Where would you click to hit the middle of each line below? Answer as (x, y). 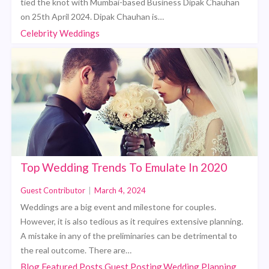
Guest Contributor (53, 190)
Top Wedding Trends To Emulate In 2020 (124, 167)
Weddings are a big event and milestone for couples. (119, 207)
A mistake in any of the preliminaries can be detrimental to (129, 235)
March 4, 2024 (120, 190)
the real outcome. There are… (76, 250)
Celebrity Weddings (60, 33)
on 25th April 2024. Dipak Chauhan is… (92, 16)
